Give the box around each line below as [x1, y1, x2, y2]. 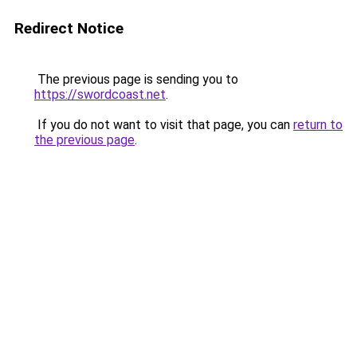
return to [293, 117, 343, 132]
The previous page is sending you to [34, 72, 238, 87]
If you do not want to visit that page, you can [34, 117, 293, 132]
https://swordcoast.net [34, 87, 166, 102]
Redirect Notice [14, 19, 124, 37]
